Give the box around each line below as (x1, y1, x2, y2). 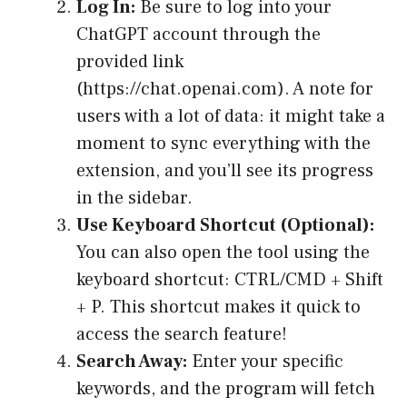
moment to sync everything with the (76, 132, 371, 156)
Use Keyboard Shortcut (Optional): (76, 213, 374, 238)
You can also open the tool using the (76, 241, 370, 265)
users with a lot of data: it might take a (76, 104, 385, 129)
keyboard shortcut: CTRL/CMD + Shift (76, 268, 383, 293)
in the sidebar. (76, 186, 193, 211)
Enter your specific (187, 350, 343, 374)
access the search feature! (76, 323, 287, 347)
